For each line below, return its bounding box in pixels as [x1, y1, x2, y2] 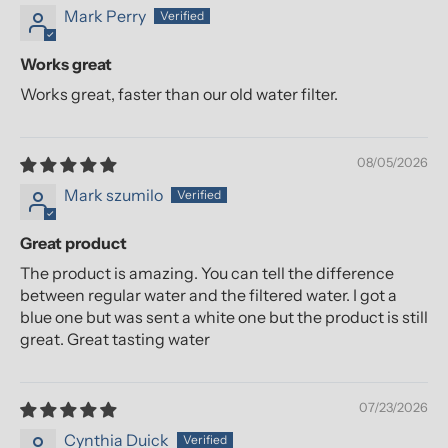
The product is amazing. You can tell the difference [20, 263, 394, 284]
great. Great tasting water [20, 329, 210, 350]
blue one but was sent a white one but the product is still [20, 307, 428, 328]
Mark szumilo [64, 185, 163, 206]
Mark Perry [64, 6, 146, 27]
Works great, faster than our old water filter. [20, 84, 338, 105]
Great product [20, 233, 127, 254]
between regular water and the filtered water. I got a [20, 285, 397, 306]
